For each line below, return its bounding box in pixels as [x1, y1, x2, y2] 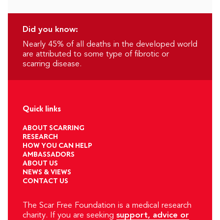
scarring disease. [23, 59, 82, 68]
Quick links [23, 105, 61, 113]
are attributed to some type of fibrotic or [23, 50, 169, 58]
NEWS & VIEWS [23, 168, 71, 176]
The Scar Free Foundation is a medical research [23, 201, 192, 210]
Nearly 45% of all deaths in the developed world [23, 40, 197, 49]
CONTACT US [23, 177, 68, 185]
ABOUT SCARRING [23, 124, 84, 132]
